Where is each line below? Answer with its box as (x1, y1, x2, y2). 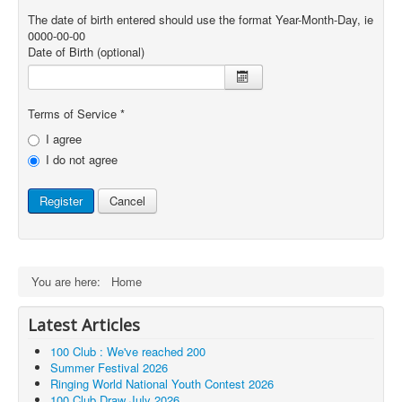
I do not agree (46, 151, 118, 169)
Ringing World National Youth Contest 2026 (50, 375, 274, 393)
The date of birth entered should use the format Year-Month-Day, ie (28, 11, 373, 29)
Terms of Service (28, 105, 117, 123)
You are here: (31, 273, 108, 291)
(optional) (97, 43, 144, 61)
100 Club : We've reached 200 (50, 343, 205, 361)
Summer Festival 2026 (50, 359, 168, 377)
